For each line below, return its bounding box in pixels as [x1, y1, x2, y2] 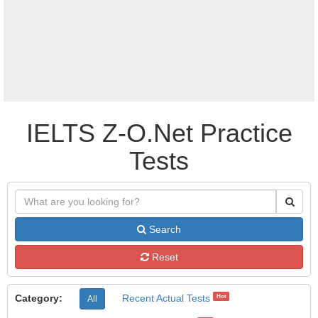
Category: [15, 292, 62, 304]
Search [146, 224, 181, 235]
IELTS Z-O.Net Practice [26, 119, 292, 148]
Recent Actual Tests [122, 292, 210, 304]
